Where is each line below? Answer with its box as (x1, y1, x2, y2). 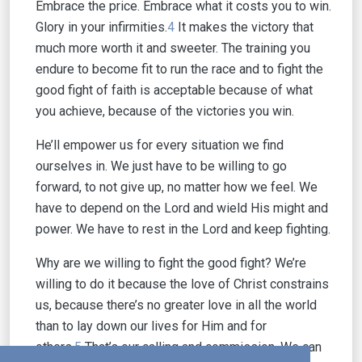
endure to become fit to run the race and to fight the (36, 61, 323, 77)
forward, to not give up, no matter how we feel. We (36, 179, 318, 195)
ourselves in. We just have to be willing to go (36, 158, 287, 174)
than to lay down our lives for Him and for (36, 318, 267, 334)
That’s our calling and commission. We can (82, 339, 322, 355)
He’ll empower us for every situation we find (36, 137, 284, 153)
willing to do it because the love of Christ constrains (36, 276, 329, 292)
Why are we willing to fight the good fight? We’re (36, 255, 306, 271)
